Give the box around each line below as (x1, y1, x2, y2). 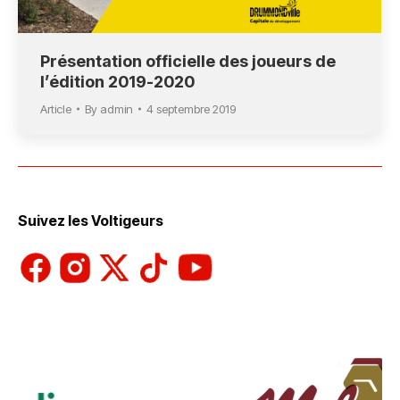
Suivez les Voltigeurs (18, 212, 163, 230)
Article (40, 102, 71, 117)
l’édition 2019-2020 (40, 72, 195, 92)
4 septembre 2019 (146, 102, 236, 117)
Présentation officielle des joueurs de (40, 52, 336, 71)
